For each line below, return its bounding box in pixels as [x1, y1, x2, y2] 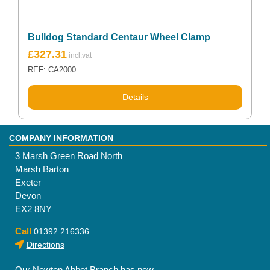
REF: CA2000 [28, 66, 76, 75]
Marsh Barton [14, 164, 69, 175]
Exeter [14, 177, 41, 188]
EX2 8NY [14, 204, 52, 215]
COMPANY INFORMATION [8, 133, 113, 143]
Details [122, 92, 148, 102]
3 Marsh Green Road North [14, 151, 122, 162]
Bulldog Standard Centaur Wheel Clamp [28, 32, 210, 43]
